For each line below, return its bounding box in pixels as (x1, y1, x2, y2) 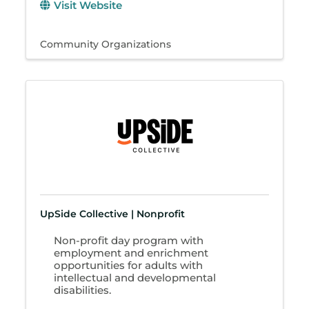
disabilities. (54, 283, 112, 297)
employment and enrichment (54, 246, 209, 259)
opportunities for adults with (54, 258, 203, 272)
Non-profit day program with (54, 233, 204, 247)
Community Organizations (40, 39, 172, 50)
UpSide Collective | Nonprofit (40, 208, 186, 221)
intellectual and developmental (54, 270, 217, 284)
